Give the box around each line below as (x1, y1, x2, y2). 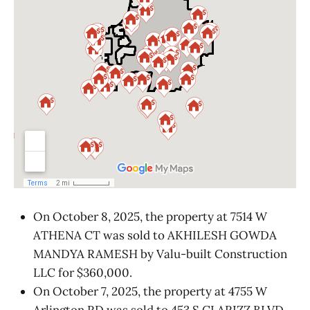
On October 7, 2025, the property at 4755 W (33, 283, 267, 299)
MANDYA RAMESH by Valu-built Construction (33, 246, 287, 262)
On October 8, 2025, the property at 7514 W (33, 208, 267, 224)
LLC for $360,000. (33, 264, 132, 280)
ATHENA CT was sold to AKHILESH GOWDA (33, 227, 277, 243)
